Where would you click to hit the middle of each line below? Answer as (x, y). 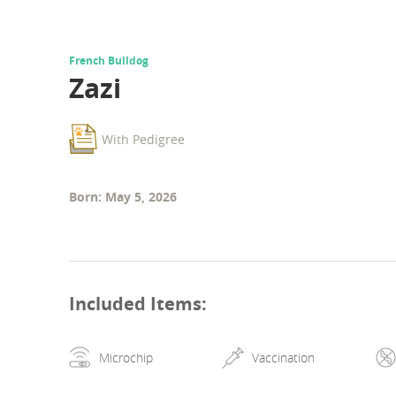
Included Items (135, 303)
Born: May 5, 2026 (123, 197)
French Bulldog (109, 61)
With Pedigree (143, 139)
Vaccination (284, 357)
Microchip (126, 357)
